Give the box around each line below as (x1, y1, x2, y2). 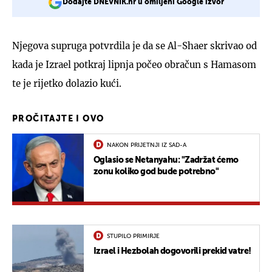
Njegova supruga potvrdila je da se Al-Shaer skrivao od (12, 39, 257, 52)
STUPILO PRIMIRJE (107, 233, 160, 239)
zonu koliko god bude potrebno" (93, 167, 219, 176)
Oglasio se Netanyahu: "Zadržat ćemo (93, 155, 239, 165)
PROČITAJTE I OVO (12, 114, 104, 123)
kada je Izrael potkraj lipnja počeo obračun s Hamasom (12, 58, 256, 70)
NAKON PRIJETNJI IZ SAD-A (107, 141, 186, 148)
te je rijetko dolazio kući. (12, 77, 121, 89)
